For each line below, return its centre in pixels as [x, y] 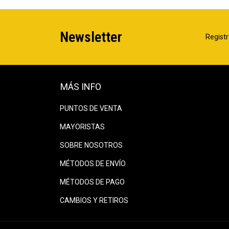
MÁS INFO [81, 86]
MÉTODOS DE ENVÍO [93, 163]
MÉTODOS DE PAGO [92, 182]
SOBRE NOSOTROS [91, 145]
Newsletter [91, 37]
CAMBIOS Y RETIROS [94, 200]
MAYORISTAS [82, 127]
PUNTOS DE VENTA [91, 108]
